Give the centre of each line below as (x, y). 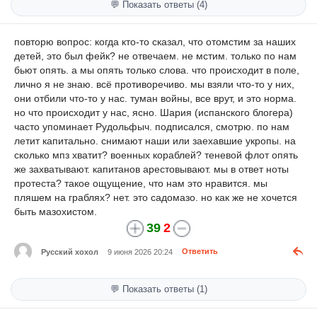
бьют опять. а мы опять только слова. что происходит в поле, (157, 70)
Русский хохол (70, 252)
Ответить (200, 252)
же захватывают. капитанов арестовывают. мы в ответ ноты (151, 169)
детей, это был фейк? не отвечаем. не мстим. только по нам (155, 56)
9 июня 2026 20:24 (140, 252)
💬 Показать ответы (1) (158, 289)
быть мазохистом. (56, 212)
